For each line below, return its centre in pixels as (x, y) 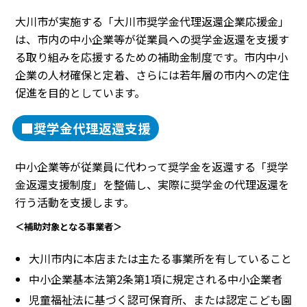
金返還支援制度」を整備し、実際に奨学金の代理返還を (152, 185)
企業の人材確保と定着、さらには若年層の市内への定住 (152, 75)
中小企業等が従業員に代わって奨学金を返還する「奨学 (152, 167)
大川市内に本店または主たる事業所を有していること (160, 258)
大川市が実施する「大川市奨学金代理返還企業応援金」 (152, 22)
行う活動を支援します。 (75, 202)
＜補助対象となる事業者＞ (69, 227)
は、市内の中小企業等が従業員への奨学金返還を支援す (152, 39)
